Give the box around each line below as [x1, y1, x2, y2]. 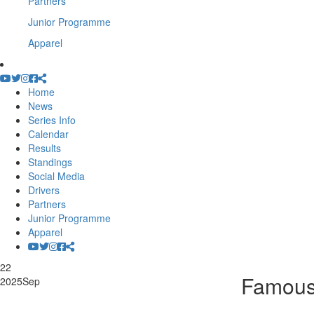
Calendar [28, 127, 69, 141]
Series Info [28, 113, 76, 127]
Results [28, 141, 61, 155]
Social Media [28, 169, 85, 183]
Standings [28, 155, 72, 169]
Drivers [28, 183, 60, 197]
